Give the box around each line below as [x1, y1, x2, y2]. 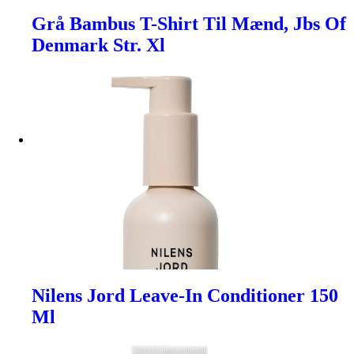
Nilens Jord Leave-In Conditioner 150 [32, 284, 338, 306]
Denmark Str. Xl [32, 34, 165, 55]
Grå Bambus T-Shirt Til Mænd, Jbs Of [32, 13, 346, 34]
